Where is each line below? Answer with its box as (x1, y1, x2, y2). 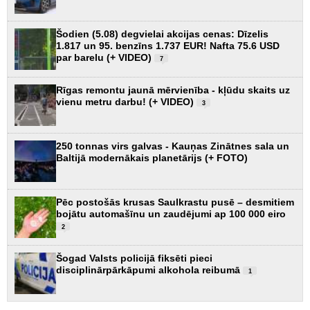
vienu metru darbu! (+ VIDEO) (56, 95, 197, 107)
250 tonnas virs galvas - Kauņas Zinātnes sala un (56, 140, 289, 152)
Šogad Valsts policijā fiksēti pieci (56, 252, 212, 264)
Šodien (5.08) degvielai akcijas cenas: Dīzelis (56, 28, 268, 39)
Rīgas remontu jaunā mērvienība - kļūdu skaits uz (56, 84, 290, 95)
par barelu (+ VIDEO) (56, 51, 154, 63)
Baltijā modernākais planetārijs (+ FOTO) (56, 152, 248, 163)
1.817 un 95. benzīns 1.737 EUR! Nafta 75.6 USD (56, 39, 280, 51)
